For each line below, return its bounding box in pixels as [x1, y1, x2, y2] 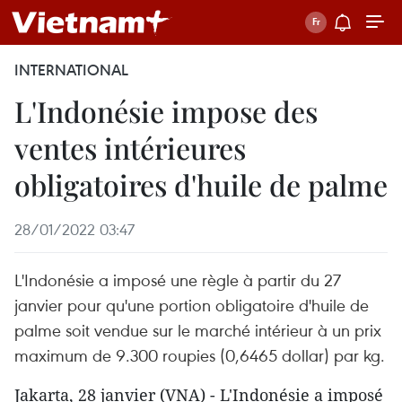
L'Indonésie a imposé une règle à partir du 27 [14, 268, 341, 291]
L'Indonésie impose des [14, 92, 318, 130]
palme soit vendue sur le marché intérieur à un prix [14, 319, 381, 341]
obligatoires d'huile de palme [14, 165, 388, 204]
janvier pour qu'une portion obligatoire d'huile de [14, 293, 369, 316]
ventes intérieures [14, 128, 246, 167]
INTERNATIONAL [14, 60, 128, 80]
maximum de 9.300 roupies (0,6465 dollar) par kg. [14, 344, 385, 366]
